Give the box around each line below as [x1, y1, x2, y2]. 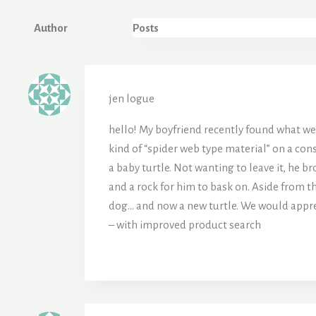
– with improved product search [109, 218, 261, 231]
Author [34, 21, 68, 34]
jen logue [109, 92, 154, 104]
